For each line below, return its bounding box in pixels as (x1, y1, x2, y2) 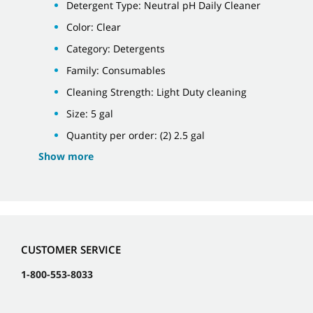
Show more (38, 150, 94, 163)
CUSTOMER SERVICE (21, 242, 121, 257)
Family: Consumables (66, 64, 166, 77)
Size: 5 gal (66, 107, 113, 120)
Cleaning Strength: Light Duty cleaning (66, 85, 247, 99)
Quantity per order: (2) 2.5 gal (66, 129, 205, 142)
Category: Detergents (66, 42, 165, 55)
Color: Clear (66, 20, 121, 34)
